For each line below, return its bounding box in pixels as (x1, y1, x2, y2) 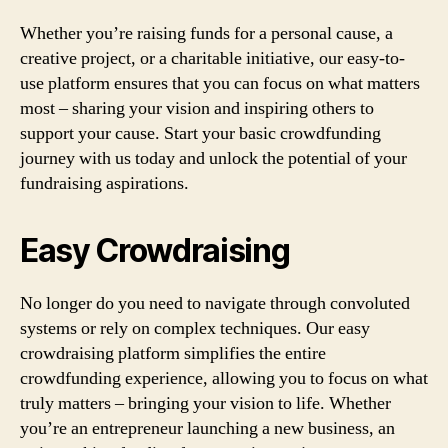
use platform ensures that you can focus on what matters (20, 72, 420, 95)
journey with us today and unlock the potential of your (20, 147, 407, 170)
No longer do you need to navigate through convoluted (20, 292, 410, 315)
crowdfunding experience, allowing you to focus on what (20, 367, 428, 390)
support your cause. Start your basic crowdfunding (20, 122, 381, 145)
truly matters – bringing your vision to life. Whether (20, 392, 391, 415)
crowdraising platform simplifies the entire (20, 342, 326, 365)
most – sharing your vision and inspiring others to (20, 97, 374, 120)
